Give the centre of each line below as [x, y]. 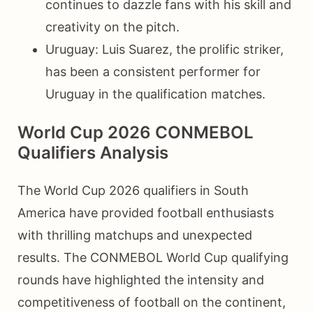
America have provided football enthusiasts [146, 212]
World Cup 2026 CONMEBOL [136, 132]
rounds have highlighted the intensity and [141, 279]
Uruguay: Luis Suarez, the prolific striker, [165, 49]
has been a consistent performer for [153, 71]
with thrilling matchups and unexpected [135, 235]
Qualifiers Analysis [93, 152]
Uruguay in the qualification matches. [155, 94]
